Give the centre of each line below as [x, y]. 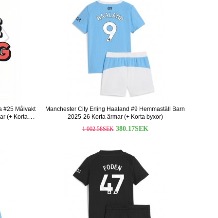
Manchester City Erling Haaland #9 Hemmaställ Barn [115, 109]
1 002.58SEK [98, 129]
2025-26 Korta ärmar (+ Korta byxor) [115, 117]
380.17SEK [132, 129]
